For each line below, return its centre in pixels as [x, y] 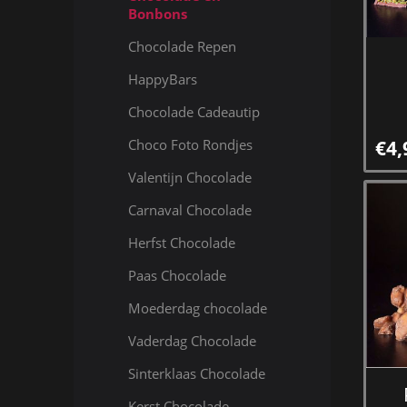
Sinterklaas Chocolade [196, 373]
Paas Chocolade [177, 275]
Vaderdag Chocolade [192, 341]
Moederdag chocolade [197, 308]
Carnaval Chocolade [189, 210]
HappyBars [162, 79]
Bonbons [157, 14]
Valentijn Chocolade [189, 177]
